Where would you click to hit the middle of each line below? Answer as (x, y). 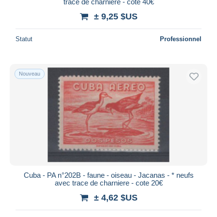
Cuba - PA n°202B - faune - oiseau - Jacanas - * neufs (108, 175)
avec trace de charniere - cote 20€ (108, 183)
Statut (24, 39)
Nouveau (30, 73)
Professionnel (181, 39)
